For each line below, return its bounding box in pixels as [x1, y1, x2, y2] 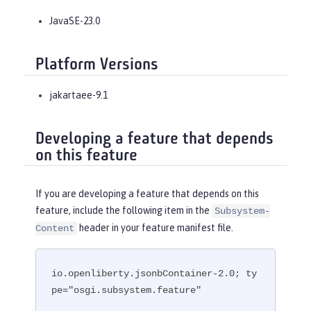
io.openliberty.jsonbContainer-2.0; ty [51, 267, 258, 279]
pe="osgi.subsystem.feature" [51, 284, 202, 296]
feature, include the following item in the [35, 205, 212, 217]
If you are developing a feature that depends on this [35, 188, 259, 200]
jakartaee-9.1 [49, 89, 108, 101]
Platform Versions [35, 57, 158, 74]
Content [35, 223, 74, 235]
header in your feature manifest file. [77, 222, 233, 234]
